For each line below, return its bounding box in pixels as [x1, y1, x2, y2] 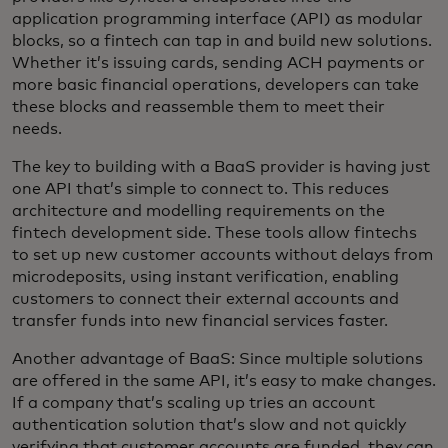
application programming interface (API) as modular [12, 10, 423, 27]
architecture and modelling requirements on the [12, 202, 385, 219]
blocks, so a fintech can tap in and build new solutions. [12, 32, 432, 49]
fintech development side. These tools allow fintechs [12, 224, 417, 241]
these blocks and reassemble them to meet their [12, 98, 385, 115]
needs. [12, 120, 62, 137]
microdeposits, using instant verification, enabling [12, 268, 399, 285]
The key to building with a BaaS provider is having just [12, 158, 430, 175]
